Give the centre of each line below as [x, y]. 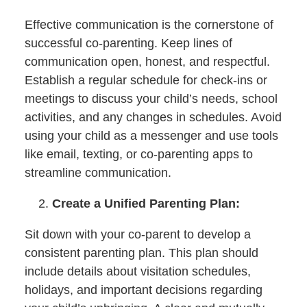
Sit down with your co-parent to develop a [137, 235]
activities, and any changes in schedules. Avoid [153, 118]
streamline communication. [98, 173]
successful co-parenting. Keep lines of [128, 44]
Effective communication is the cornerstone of [149, 25]
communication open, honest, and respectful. [147, 62]
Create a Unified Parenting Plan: [146, 204]
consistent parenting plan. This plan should [141, 253]
